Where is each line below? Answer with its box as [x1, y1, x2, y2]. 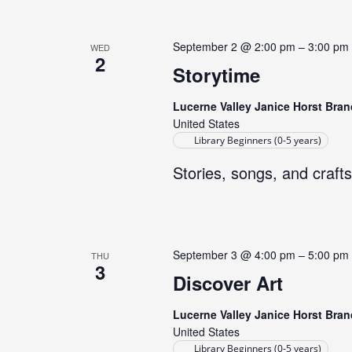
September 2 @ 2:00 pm [172, 38, 295, 54]
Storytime [172, 61, 260, 88]
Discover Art [172, 269, 283, 296]
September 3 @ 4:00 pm [172, 247, 295, 262]
